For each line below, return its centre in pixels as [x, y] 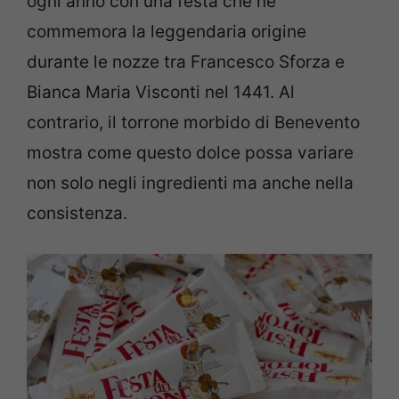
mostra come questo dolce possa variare [190, 152]
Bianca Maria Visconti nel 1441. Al [161, 92]
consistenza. [77, 213]
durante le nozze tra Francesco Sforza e [186, 61]
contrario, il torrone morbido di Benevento [193, 122]
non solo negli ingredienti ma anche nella [190, 183]
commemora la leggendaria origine [167, 31]
